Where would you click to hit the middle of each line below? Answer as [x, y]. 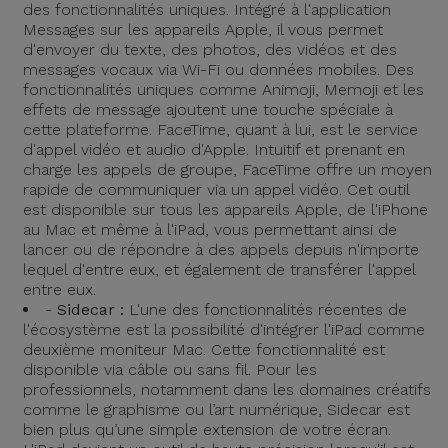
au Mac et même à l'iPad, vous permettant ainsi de [210, 229]
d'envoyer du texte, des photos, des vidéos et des [210, 49]
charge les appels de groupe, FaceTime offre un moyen [227, 169]
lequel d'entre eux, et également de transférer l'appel [219, 269]
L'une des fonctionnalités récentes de [265, 309]
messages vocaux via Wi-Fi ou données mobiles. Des [218, 69]
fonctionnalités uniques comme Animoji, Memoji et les [223, 89]
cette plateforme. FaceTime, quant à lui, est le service [220, 129]
